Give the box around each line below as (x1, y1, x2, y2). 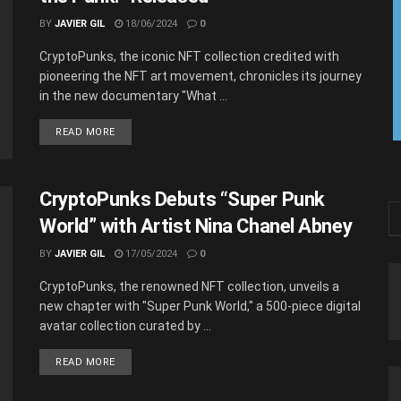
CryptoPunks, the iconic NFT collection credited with (39, 49, 339, 64)
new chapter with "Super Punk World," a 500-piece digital (39, 299, 361, 314)
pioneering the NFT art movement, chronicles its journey (39, 69, 362, 83)
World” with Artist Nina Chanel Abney (39, 215, 353, 238)
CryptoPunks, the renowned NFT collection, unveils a (39, 279, 339, 294)
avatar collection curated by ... (39, 319, 211, 334)
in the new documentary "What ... (39, 89, 227, 103)
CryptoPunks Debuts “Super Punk (39, 188, 325, 211)
